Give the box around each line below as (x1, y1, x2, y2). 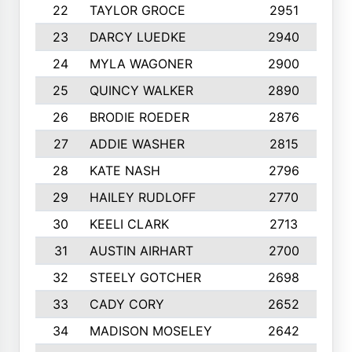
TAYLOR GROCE (89, 2, 185, 18)
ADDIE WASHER (89, 136, 185, 152)
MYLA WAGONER (89, 56, 192, 71)
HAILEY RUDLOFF (89, 189, 196, 205)
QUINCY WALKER (89, 82, 193, 98)
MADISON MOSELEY (89, 323, 212, 339)
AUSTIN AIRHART (89, 243, 193, 258)
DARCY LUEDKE (89, 29, 186, 45)
